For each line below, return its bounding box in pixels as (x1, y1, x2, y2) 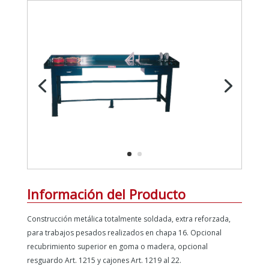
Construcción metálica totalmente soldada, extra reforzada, (26, 214, 231, 224)
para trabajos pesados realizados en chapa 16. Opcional (26, 228, 222, 238)
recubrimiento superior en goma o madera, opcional (26, 241, 208, 252)
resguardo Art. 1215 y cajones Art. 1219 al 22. (26, 255, 181, 265)
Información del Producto (26, 185, 186, 203)
